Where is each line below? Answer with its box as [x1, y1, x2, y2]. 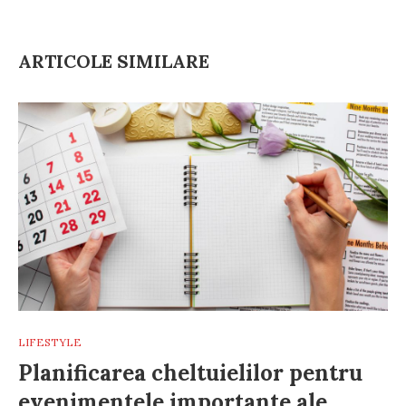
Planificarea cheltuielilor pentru [18, 358, 362, 387]
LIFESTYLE [18, 334, 82, 349]
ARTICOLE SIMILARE [18, 49, 209, 72]
